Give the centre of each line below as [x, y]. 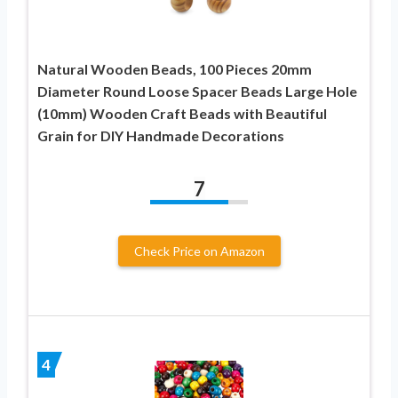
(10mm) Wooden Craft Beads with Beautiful [182, 113]
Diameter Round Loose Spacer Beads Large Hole [197, 91]
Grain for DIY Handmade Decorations [161, 135]
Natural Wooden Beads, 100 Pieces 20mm [175, 68]
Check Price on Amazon [199, 251]
